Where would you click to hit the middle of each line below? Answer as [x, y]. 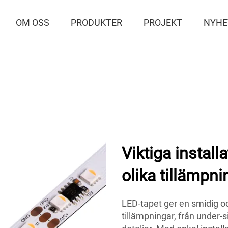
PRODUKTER [97, 23]
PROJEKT [163, 23]
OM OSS [33, 23]
